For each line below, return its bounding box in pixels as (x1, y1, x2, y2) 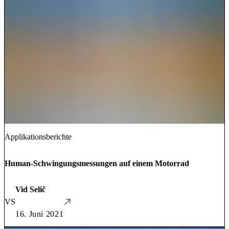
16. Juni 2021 (15, 209, 64, 218)
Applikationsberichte (5, 132, 72, 141)
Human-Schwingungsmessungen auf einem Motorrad (5, 158, 189, 168)
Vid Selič (15, 185, 45, 194)
